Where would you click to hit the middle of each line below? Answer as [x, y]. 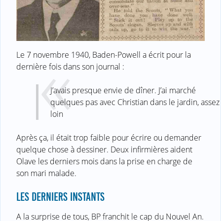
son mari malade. [46, 173]
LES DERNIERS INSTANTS [60, 197]
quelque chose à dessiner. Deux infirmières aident [104, 150]
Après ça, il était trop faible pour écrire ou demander [109, 138]
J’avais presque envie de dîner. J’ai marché [123, 91]
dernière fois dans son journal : [70, 67]
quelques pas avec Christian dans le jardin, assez [135, 102]
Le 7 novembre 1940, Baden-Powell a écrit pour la [104, 55]
